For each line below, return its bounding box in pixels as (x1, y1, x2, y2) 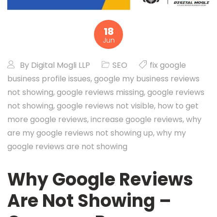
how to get (157, 100, 199, 111)
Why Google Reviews (7, 167, 193, 192)
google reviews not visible (57, 100, 154, 111)
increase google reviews (91, 114, 183, 125)
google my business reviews (94, 73, 200, 84)
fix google (150, 60, 186, 71)
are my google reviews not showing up (7, 127, 153, 139)
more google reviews (7, 114, 87, 125)
